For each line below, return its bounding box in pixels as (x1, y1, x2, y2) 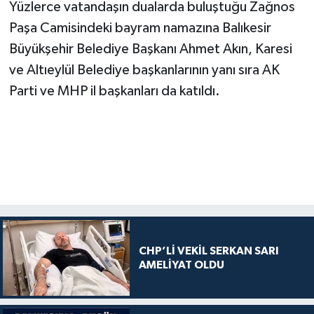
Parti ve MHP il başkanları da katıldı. (8, 83, 220, 98)
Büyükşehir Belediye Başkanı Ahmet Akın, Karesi (8, 41, 292, 56)
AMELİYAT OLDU (138, 259, 224, 271)
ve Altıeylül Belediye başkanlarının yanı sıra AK (8, 62, 280, 77)
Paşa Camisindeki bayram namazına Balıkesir (8, 20, 271, 35)
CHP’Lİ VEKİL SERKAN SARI (138, 245, 279, 257)
